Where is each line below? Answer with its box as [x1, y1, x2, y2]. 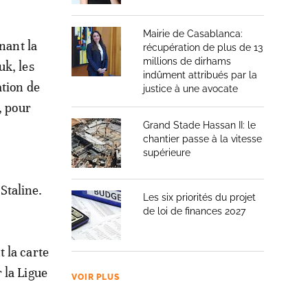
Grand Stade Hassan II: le [143, 120, 256, 131]
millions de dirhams [143, 56, 231, 67]
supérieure [143, 147, 190, 158]
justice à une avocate [143, 83, 238, 94]
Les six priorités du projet [143, 192, 256, 203]
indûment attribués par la [143, 69, 257, 80]
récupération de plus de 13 [143, 42, 263, 53]
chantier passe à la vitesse [143, 133, 262, 144]
